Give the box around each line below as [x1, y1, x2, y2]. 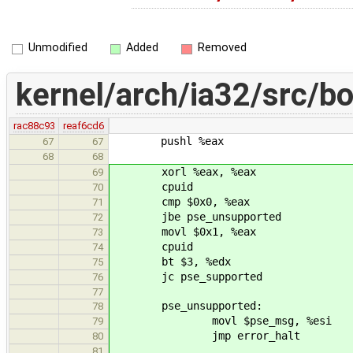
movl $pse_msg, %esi [111, 314, 332, 327]
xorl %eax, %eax [111, 165, 262, 178]
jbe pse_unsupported [111, 210, 281, 223]
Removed [197, 41, 247, 55]
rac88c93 [13, 119, 55, 132]
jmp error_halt [111, 329, 300, 342]
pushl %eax [110, 134, 224, 147]
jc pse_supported [111, 269, 262, 283]
